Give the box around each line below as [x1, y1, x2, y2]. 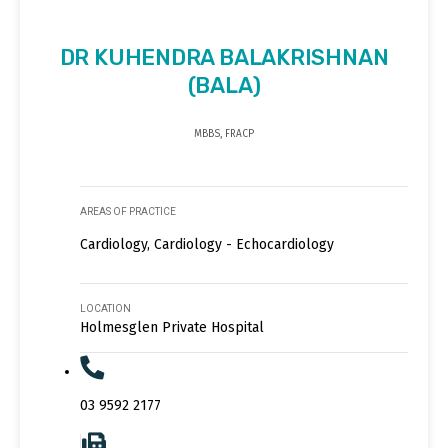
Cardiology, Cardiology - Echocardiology [80, 235, 334, 253]
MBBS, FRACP [194, 127, 254, 140]
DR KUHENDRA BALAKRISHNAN [59, 43, 389, 71]
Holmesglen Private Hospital [80, 318, 264, 336]
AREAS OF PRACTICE [80, 205, 176, 217]
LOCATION [80, 302, 131, 314]
